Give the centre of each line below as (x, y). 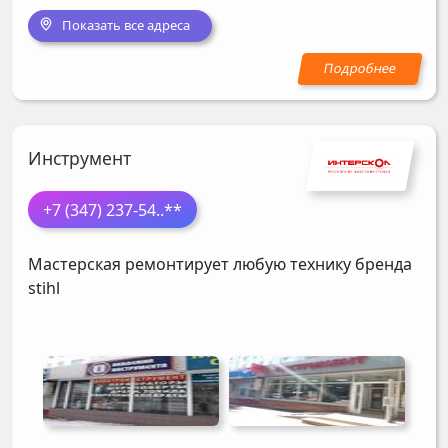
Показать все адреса (125, 25)
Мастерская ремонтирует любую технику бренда (220, 264)
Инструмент (79, 157)
